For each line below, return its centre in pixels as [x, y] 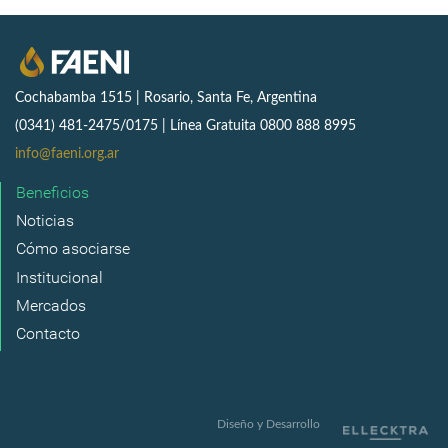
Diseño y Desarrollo [270, 423]
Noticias [45, 220]
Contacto [48, 333]
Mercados [51, 305]
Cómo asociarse [73, 249]
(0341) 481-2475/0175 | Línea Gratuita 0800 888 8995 [185, 126]
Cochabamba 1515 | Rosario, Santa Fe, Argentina [166, 98]
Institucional [59, 277]
